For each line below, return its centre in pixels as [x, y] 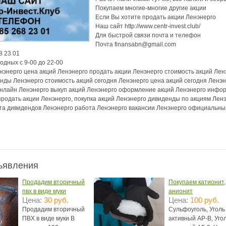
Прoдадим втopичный [53, 209]
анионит [181, 191]
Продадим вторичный [53, 182]
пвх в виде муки [44, 191]
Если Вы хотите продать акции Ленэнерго [156, 17]
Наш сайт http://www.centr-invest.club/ [148, 26]
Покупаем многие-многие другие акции [151, 8]
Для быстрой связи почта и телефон [148, 35]
